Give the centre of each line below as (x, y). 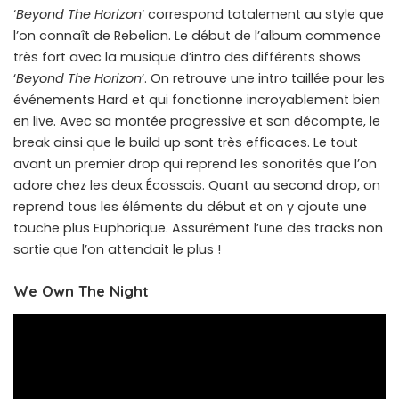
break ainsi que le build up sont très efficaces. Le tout (186, 142)
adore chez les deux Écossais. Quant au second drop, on (197, 185)
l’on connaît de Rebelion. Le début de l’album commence (197, 35)
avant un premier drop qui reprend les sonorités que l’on (195, 163)
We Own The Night (81, 290)
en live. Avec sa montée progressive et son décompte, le (197, 121)
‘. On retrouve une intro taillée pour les (263, 78)
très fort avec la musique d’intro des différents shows (187, 57)
